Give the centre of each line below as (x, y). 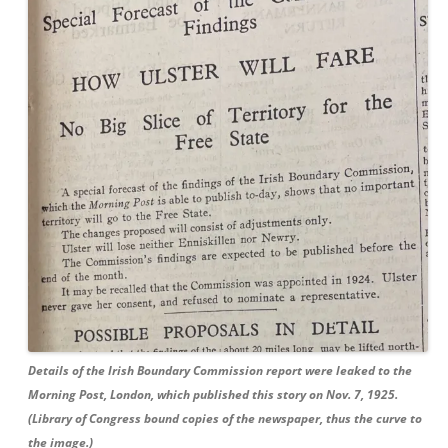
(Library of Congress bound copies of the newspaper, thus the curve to (225, 418)
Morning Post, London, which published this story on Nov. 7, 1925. (213, 394)
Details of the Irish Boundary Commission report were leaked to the (220, 370)
